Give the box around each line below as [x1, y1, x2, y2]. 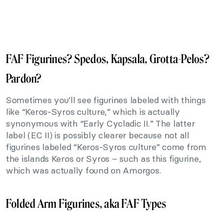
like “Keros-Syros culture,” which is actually [6, 106, 180, 118]
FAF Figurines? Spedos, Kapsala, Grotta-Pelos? [6, 52, 209, 66]
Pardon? [6, 71, 42, 86]
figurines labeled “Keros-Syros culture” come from [6, 141, 206, 153]
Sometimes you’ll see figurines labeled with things [6, 94, 206, 106]
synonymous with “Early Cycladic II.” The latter [6, 118, 195, 130]
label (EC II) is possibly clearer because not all [6, 130, 189, 141]
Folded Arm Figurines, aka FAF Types [6, 197, 167, 211]
